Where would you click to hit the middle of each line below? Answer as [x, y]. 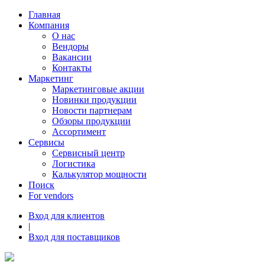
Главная [44, 14]
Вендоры [70, 46]
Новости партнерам [92, 110]
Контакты [72, 68]
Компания [49, 25]
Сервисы [46, 142]
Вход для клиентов [67, 216]
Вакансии [72, 57]
